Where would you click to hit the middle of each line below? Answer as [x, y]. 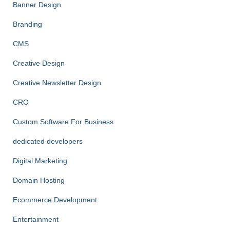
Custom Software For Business [63, 122]
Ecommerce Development [55, 200]
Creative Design [39, 63]
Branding [27, 24]
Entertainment [36, 219]
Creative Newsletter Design [57, 83]
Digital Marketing [40, 161]
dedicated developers [48, 141]
